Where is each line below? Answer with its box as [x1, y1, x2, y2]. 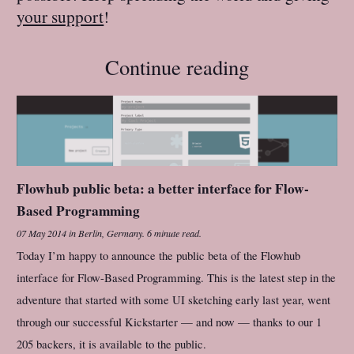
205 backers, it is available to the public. [17, 336, 207, 352]
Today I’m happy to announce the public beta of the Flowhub [17, 247, 301, 264]
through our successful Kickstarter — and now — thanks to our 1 [17, 314, 325, 330]
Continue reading [105, 52, 249, 81]
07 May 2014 [17, 227, 67, 240]
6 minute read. [147, 227, 202, 240]
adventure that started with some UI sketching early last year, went [17, 292, 331, 308]
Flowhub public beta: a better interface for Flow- [17, 179, 310, 199]
